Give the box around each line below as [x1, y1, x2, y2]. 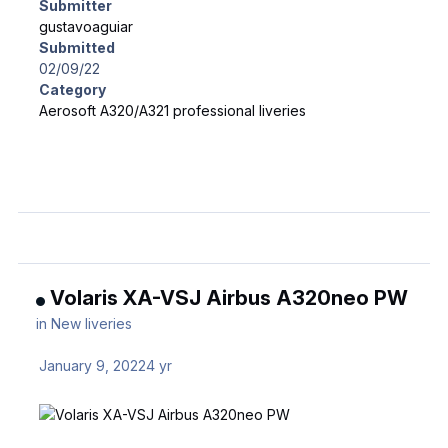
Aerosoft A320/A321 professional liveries [39, 101, 307, 119]
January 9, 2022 [39, 357, 147, 375]
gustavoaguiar [39, 17, 134, 35]
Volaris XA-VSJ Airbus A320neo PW [50, 285, 409, 311]
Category [39, 80, 107, 98]
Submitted [39, 38, 116, 56]
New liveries [51, 315, 133, 333]
